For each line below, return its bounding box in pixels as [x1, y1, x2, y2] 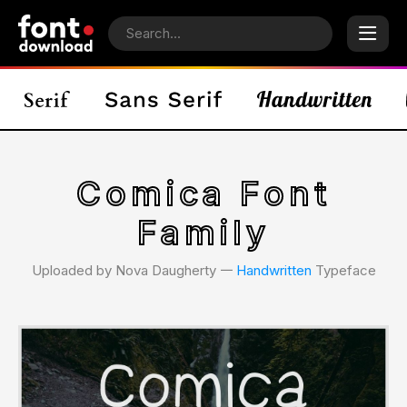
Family [137, 213, 270, 253]
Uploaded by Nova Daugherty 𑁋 [31, 262, 236, 279]
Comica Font [76, 174, 331, 213]
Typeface [311, 262, 376, 279]
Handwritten [235, 262, 312, 279]
